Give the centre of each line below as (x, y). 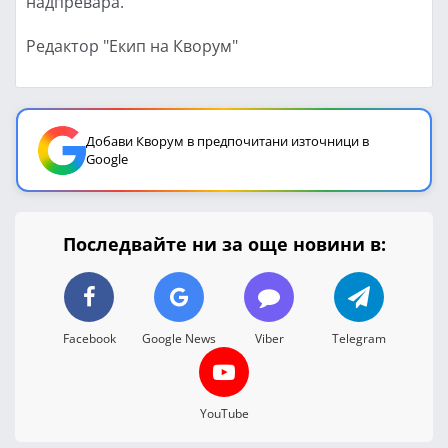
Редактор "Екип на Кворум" (132, 45)
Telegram (359, 337)
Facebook (89, 337)
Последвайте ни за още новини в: (224, 243)
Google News (179, 337)
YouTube (224, 412)
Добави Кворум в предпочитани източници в (227, 140)
